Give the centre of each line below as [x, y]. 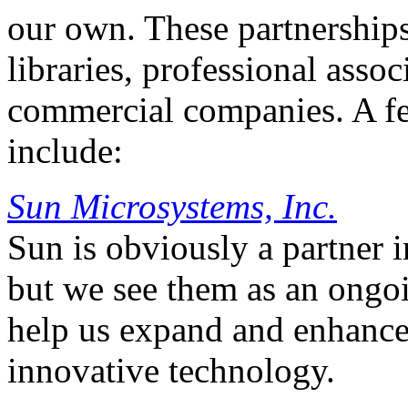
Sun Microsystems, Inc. [172, 207]
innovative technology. [171, 371]
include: [65, 151]
